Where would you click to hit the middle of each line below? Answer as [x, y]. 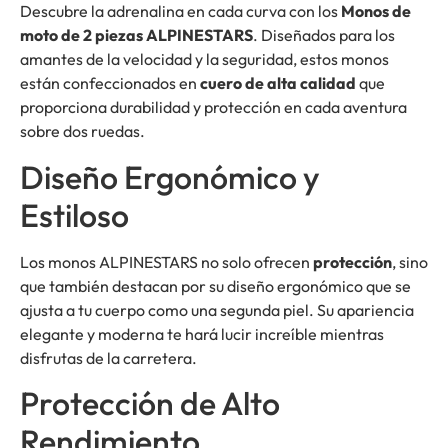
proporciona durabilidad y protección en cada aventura [213, 107]
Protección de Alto [150, 403]
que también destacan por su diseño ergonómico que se [215, 285]
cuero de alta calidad [278, 83]
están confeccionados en [110, 83]
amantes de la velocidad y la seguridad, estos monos [204, 59]
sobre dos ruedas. [82, 131]
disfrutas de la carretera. [108, 357]
